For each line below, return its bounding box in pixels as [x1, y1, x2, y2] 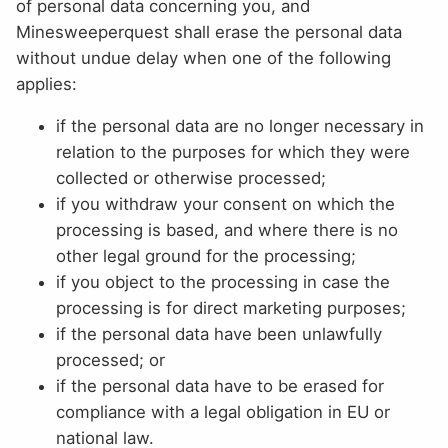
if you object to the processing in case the [56, 272, 390, 293]
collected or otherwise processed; [56, 168, 326, 189]
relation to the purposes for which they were [56, 142, 410, 163]
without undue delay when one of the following [16, 47, 391, 68]
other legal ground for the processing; [56, 246, 356, 267]
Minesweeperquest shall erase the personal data [16, 21, 402, 42]
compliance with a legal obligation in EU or [56, 402, 390, 423]
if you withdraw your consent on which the [56, 194, 395, 215]
